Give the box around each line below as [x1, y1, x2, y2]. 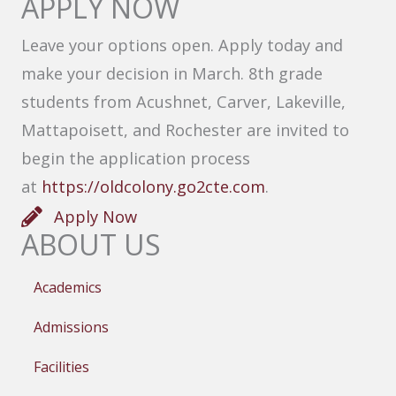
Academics [34, 278, 102, 297]
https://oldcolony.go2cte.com [42, 175, 265, 197]
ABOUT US [21, 225, 161, 263]
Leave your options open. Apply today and [21, 34, 343, 56]
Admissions [34, 317, 109, 337]
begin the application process [21, 147, 250, 169]
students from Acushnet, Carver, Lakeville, [21, 90, 346, 112]
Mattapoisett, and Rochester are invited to [21, 118, 349, 141]
